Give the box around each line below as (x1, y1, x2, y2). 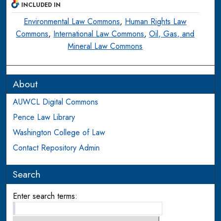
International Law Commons (53, 28, 145, 39)
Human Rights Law (125, 15, 187, 27)
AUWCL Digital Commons (13, 96, 99, 108)
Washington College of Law (13, 126, 106, 138)
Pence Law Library (13, 111, 75, 123)
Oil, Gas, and (149, 28, 195, 39)
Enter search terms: (13, 190, 78, 202)
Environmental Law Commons (24, 15, 120, 27)
